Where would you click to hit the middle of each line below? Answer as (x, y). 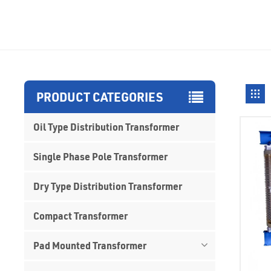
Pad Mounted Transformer (90, 245)
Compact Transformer (81, 215)
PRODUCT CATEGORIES (100, 96)
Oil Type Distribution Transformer (106, 126)
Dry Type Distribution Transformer (108, 186)
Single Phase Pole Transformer (101, 156)
